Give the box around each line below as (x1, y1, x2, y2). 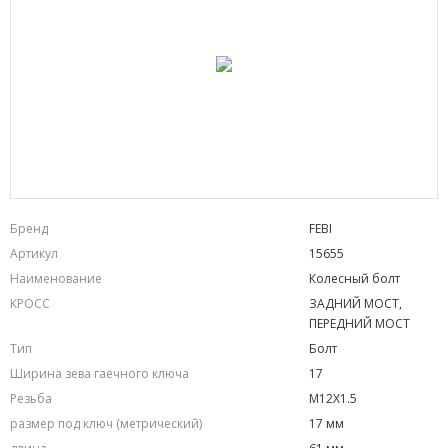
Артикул (10, 245, 58, 262)
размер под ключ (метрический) (10, 415, 202, 432)
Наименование (10, 270, 102, 287)
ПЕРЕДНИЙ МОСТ (309, 315, 410, 332)
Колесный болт (309, 270, 400, 287)
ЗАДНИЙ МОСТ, (309, 295, 402, 312)
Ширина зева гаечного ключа (10, 365, 189, 382)
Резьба (10, 390, 52, 407)
